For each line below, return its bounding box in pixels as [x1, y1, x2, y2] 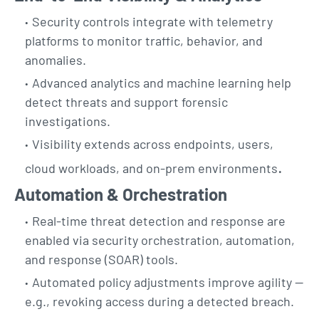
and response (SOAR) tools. [25, 251, 178, 267]
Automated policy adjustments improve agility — [32, 274, 303, 290]
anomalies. [25, 52, 86, 68]
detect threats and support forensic [25, 94, 228, 110]
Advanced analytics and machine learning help [32, 75, 291, 90]
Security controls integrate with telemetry [32, 14, 273, 29]
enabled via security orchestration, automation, [25, 232, 295, 248]
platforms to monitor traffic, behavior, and [25, 33, 263, 48]
